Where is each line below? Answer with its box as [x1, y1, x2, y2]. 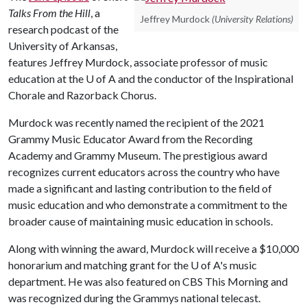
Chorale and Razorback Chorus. [8, 88, 156, 101]
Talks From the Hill [8, 6, 90, 19]
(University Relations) [212, 12, 293, 25]
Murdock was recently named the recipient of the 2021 [8, 116, 265, 129]
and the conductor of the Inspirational [116, 72, 293, 85]
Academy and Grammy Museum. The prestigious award [8, 149, 267, 162]
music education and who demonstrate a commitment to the [8, 198, 287, 211]
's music [220, 258, 257, 271]
